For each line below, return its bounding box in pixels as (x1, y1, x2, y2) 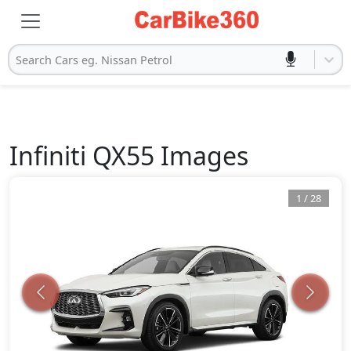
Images (154, 139, 248, 172)
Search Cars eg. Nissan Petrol (16, 52, 172, 67)
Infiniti (9, 139, 86, 172)
